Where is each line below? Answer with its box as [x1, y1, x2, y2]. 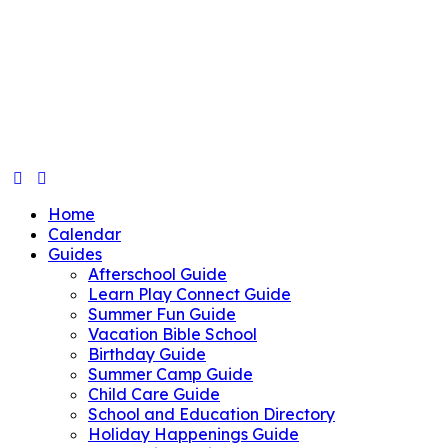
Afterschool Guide [88, 263, 227, 284]
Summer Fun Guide [88, 303, 236, 324]
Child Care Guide [88, 383, 220, 404]
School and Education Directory [88, 403, 335, 424]
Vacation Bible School [88, 323, 257, 344]
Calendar [48, 223, 121, 244]
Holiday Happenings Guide [88, 423, 299, 444]
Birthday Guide [88, 343, 206, 364]
